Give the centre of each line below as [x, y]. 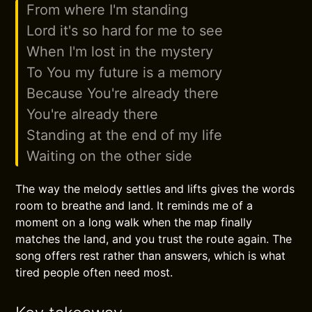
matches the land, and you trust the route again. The [154, 239]
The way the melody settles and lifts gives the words [155, 189]
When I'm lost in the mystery [120, 52]
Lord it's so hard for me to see [125, 31]
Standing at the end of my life [125, 135]
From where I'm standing [108, 10]
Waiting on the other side [110, 156]
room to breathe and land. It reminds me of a [134, 205]
